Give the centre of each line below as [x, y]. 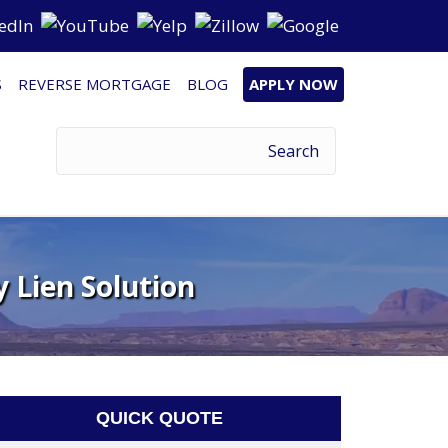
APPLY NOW [293, 84]
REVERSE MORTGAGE [94, 84]
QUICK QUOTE [160, 418]
